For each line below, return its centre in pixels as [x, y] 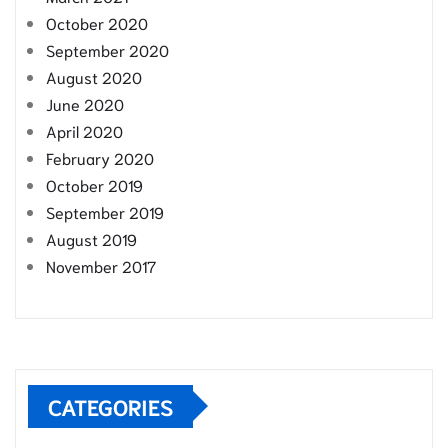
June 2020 [85, 103]
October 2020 [97, 22]
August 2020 [94, 76]
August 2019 [91, 238]
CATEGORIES [110, 405]
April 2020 [84, 130]
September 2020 [107, 49]
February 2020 [100, 157]
